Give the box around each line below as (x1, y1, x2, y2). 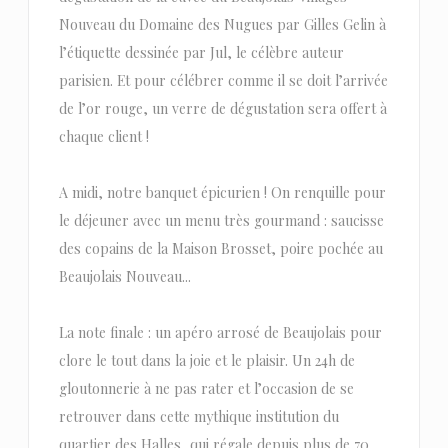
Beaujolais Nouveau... (58, 267, 191, 287)
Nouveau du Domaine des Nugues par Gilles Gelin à (58, 15, 386, 35)
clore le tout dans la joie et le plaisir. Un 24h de (58, 351, 355, 371)
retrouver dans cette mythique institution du (58, 407, 339, 427)
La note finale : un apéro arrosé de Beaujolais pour (58, 323, 382, 343)
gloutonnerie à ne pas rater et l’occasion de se (58, 379, 354, 399)
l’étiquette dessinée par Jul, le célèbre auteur (58, 43, 344, 63)
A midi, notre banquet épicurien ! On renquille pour (58, 183, 386, 203)
